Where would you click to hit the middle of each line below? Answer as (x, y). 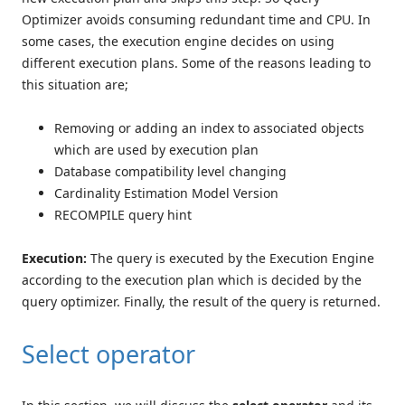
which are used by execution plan (156, 149)
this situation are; (75, 84)
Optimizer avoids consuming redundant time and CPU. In (196, 19)
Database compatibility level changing (170, 171)
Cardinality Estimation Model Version (166, 193)
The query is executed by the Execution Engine (232, 258)
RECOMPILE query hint (123, 214)
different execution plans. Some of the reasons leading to (196, 62)
